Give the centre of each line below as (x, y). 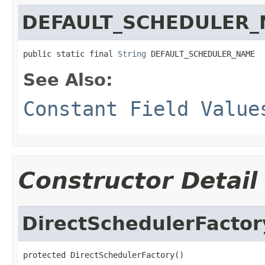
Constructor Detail (138, 180)
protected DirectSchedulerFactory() (104, 255)
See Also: (68, 80)
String (132, 54)
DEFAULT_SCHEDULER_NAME (201, 54)
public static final (70, 54)
